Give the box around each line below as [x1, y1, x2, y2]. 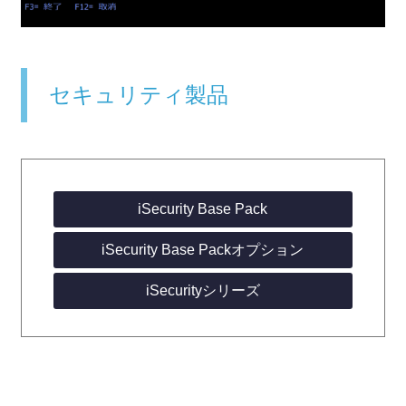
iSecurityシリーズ [145, 283, 260, 299]
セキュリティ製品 [27, 82, 229, 108]
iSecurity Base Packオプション [101, 242, 304, 258]
